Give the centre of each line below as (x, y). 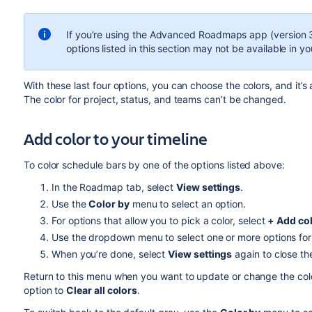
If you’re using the (108, 34)
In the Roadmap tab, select (114, 187)
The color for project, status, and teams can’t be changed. (155, 99)
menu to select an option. (188, 204)
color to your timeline (130, 139)
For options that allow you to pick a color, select (159, 220)
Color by (109, 204)
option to (45, 290)
